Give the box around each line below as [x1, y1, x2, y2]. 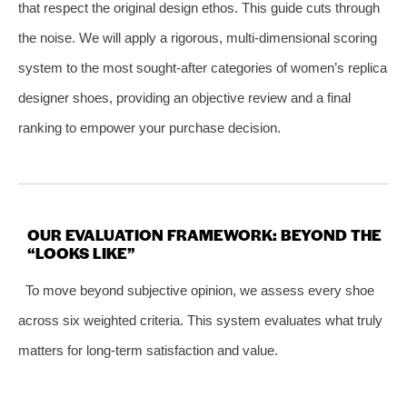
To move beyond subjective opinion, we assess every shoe [25, 282, 374, 298]
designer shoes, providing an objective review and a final [18, 89, 351, 105]
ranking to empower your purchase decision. [18, 119, 281, 135]
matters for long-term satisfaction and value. [18, 342, 278, 358]
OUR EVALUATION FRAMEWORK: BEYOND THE [27, 223, 382, 245]
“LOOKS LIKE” [27, 241, 135, 263]
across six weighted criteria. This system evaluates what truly [18, 312, 382, 328]
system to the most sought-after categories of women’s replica [18, 59, 387, 75]
